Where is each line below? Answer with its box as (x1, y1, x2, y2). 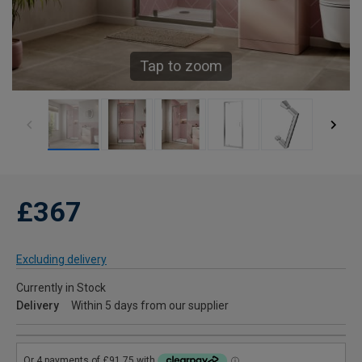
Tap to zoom (140, 57, 222, 75)
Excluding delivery (16, 253, 107, 267)
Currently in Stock (16, 281, 106, 295)
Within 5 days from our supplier (71, 299, 229, 313)
